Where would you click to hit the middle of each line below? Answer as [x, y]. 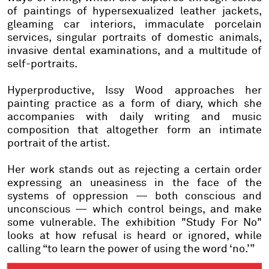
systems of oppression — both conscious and [134, 197]
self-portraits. [42, 65]
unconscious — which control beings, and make [134, 210]
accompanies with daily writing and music [134, 117]
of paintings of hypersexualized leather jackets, [134, 12]
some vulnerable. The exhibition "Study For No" [134, 223]
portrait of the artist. [59, 144]
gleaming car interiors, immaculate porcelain [134, 25]
